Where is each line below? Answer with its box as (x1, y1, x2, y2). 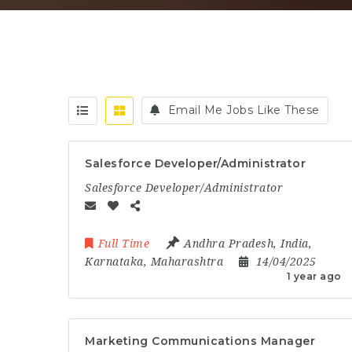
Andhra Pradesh (184, 236, 273, 250)
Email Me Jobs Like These (167, 103, 320, 117)
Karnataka (85, 255, 144, 268)
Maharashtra (150, 255, 223, 268)
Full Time (97, 236, 149, 250)
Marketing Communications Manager (85, 333, 315, 348)
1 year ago (286, 269, 342, 282)
